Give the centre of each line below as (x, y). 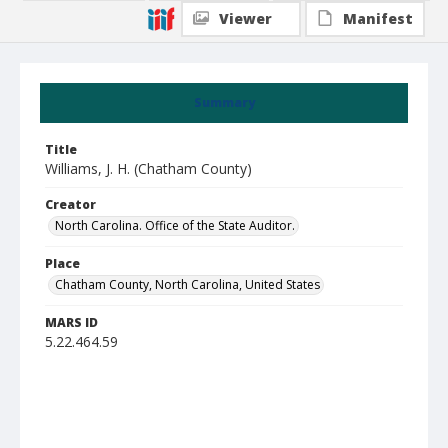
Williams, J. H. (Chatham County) (148, 168)
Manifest (378, 18)
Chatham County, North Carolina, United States (187, 284)
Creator (70, 204)
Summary (224, 102)
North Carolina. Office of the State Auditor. (175, 225)
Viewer (245, 18)
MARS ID (71, 322)
